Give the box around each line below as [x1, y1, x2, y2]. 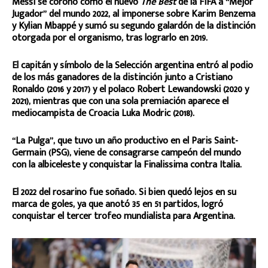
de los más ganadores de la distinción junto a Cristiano [12, 69, 233, 86]
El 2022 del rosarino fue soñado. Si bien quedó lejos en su [12, 184, 236, 200]
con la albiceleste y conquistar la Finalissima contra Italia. [12, 156, 244, 173]
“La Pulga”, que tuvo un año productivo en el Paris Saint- [12, 132, 238, 149]
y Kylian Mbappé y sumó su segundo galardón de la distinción [12, 17, 255, 34]
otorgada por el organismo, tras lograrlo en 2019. [12, 29, 208, 46]
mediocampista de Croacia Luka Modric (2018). [12, 105, 194, 121]
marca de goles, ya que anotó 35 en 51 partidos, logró [12, 196, 223, 212]
